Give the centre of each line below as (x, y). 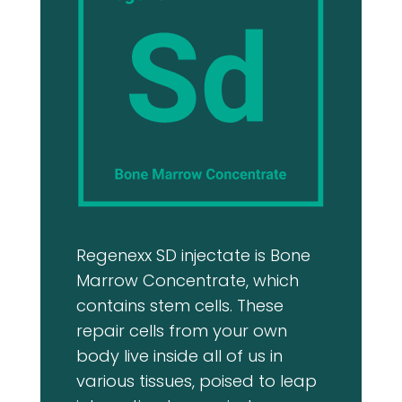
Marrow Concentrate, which (187, 280)
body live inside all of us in (179, 355)
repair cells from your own (181, 330)
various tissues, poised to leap (196, 380)
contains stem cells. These (179, 305)
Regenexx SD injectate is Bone (193, 255)
